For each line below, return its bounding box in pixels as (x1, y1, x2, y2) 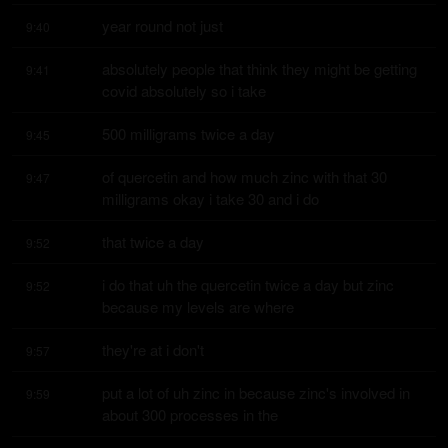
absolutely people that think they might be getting (102, 58, 417, 79)
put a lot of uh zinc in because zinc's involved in (102, 382, 410, 403)
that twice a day (102, 231, 204, 252)
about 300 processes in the (102, 404, 278, 425)
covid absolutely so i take (102, 80, 266, 101)
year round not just (102, 15, 223, 36)
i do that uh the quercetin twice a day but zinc (102, 274, 394, 295)
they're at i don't (102, 339, 204, 360)
